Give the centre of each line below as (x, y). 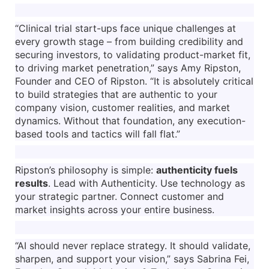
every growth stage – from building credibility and (129, 41)
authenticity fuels (197, 170)
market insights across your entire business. (116, 209)
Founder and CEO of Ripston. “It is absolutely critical (134, 81)
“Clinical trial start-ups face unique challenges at (125, 28)
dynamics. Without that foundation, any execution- (130, 120)
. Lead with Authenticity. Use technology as (147, 183)
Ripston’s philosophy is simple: (86, 170)
